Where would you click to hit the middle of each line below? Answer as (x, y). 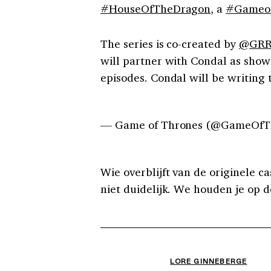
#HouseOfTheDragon (156, 8)
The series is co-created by (170, 44)
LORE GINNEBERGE (209, 261)
